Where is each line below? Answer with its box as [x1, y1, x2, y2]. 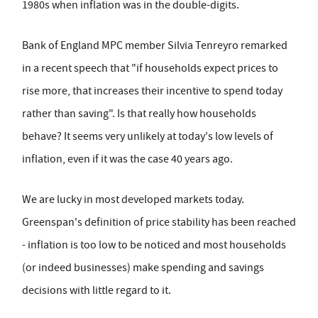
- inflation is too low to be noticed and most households [22, 238, 286, 252]
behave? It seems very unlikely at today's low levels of [22, 129, 273, 143]
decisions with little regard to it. [22, 283, 171, 297]
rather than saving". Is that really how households [22, 106, 256, 121]
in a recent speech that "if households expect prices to [22, 61, 278, 75]
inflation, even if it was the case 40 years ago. [22, 152, 233, 166]
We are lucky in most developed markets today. [22, 192, 244, 207]
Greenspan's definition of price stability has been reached [22, 215, 296, 229]
